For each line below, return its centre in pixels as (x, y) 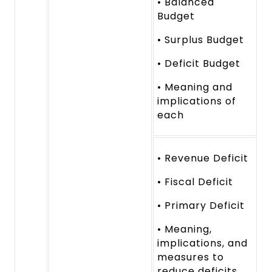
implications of (197, 101)
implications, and (202, 243)
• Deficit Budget (199, 64)
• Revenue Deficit (203, 158)
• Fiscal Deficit (195, 182)
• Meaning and (195, 87)
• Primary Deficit (201, 206)
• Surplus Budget (201, 40)
